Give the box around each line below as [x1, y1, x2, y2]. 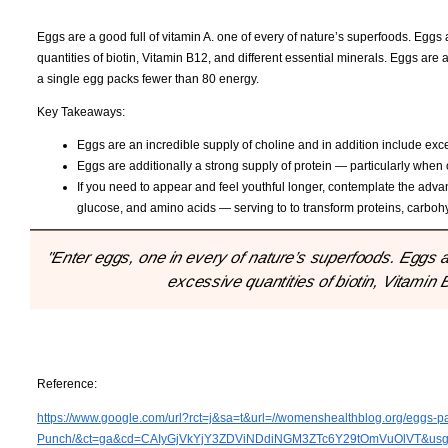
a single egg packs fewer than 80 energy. [37, 72, 259, 87]
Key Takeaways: [37, 105, 125, 120]
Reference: [37, 377, 97, 392]
